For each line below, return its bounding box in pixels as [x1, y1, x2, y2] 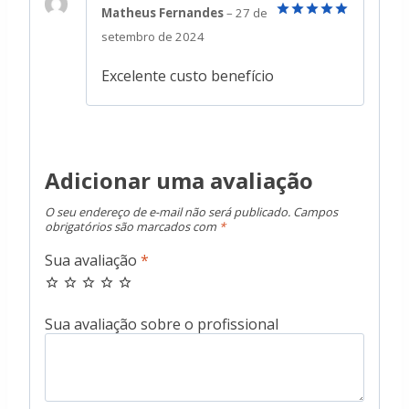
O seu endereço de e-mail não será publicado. [45, 203, 290, 220]
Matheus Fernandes [101, 5, 226, 22]
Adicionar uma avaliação [45, 164, 313, 195]
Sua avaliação [45, 249, 141, 270]
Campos [293, 203, 338, 220]
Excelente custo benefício [101, 65, 274, 86]
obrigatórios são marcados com [45, 217, 219, 235]
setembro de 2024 [101, 28, 204, 46]
